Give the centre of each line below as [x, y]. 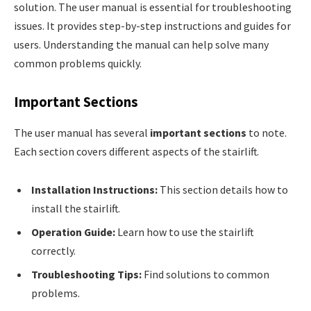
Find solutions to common [205, 275]
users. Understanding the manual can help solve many [141, 44]
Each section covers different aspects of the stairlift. [136, 151]
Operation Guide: [73, 232]
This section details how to [223, 190]
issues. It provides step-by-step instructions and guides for [152, 25]
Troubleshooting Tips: [86, 275]
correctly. [53, 251]
